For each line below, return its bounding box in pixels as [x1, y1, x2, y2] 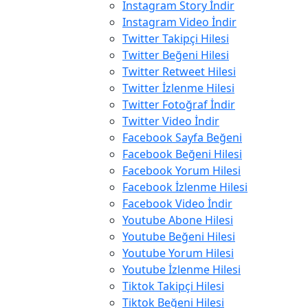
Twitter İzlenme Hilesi [122, 80, 234, 96]
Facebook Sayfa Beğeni [122, 130, 242, 146]
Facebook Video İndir [122, 196, 232, 212]
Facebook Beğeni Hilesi [122, 146, 242, 162]
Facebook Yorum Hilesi [122, 163, 241, 179]
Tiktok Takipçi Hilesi [122, 278, 224, 294]
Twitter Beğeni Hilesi [122, 47, 229, 63]
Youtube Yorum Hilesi [122, 245, 234, 261]
